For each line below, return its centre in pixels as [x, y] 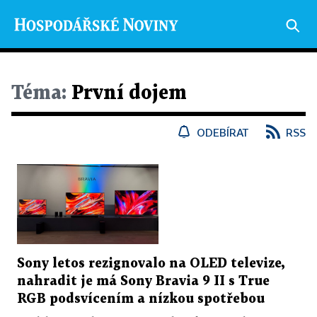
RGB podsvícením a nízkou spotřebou [141, 299]
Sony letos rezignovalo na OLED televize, [151, 263]
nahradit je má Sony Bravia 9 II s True [143, 281]
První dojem [127, 93]
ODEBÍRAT [223, 132]
